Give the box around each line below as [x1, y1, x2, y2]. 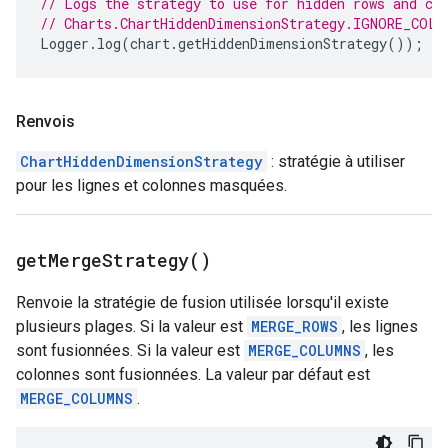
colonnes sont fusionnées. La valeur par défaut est [16, 365, 370, 384]
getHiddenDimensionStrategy [178, 34, 387, 53]
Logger [40, 34, 89, 53]
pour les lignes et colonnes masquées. [16, 176, 287, 195]
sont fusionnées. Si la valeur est [16, 341, 244, 360]
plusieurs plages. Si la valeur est [16, 317, 247, 336]
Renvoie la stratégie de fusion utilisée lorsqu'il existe [16, 293, 389, 312]
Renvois [16, 112, 75, 131]
